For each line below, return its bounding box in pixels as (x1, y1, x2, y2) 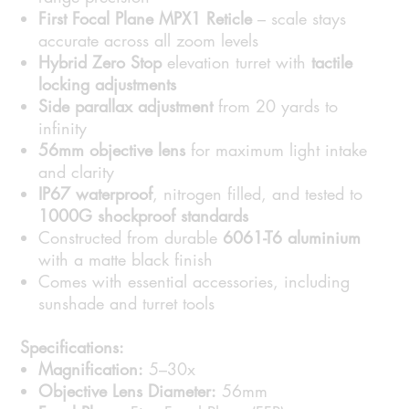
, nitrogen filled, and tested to (152, 183, 363, 205)
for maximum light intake (185, 139, 368, 162)
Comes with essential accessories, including (38, 270, 351, 293)
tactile (311, 51, 353, 74)
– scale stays (252, 7, 347, 30)
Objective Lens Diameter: (38, 380, 217, 403)
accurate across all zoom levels (38, 29, 259, 52)
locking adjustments (38, 73, 177, 96)
